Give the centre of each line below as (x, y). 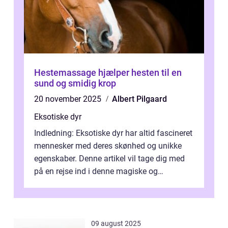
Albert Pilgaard (139, 99)
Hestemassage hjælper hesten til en (108, 73)
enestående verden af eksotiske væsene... (108, 184)
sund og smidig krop (75, 83)
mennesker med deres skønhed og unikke (108, 146)
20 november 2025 (69, 99)
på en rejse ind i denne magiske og (96, 172)
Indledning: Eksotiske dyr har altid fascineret (113, 133)
